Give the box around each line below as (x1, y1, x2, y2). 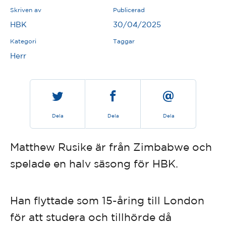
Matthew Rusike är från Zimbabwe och (10, 140, 212, 153)
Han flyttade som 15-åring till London (10, 194, 204, 206)
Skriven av (10, 6, 41, 13)
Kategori (10, 37, 36, 44)
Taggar (113, 37, 135, 44)
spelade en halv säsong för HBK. (10, 157, 178, 169)
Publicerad (113, 6, 145, 13)
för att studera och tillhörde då (10, 210, 172, 223)
